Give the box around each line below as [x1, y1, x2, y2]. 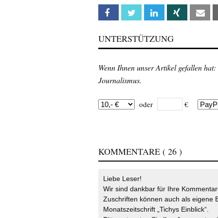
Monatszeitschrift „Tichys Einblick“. [103, 205, 209, 214]
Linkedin [163, 9, 186, 18]
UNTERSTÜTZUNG [98, 33, 174, 45]
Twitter [141, 9, 163, 18]
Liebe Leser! [103, 175, 142, 183]
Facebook [118, 9, 146, 18]
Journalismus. [98, 75, 142, 86]
